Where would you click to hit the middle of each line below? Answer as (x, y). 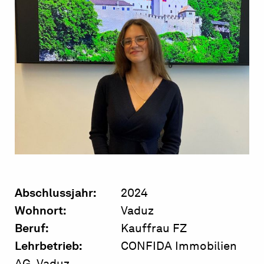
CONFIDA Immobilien (177, 246)
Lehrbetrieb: (49, 246)
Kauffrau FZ (152, 228)
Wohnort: (41, 211)
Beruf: (32, 228)
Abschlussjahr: (56, 193)
